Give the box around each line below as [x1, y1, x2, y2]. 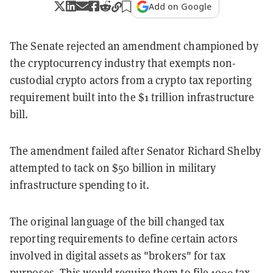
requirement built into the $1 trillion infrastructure [10, 90, 255, 104]
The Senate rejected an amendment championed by [10, 38, 258, 53]
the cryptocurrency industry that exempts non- [10, 55, 236, 70]
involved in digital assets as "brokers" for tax [10, 248, 225, 263]
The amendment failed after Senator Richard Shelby [10, 143, 261, 158]
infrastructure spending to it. [10, 177, 150, 192]
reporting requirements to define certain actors [10, 231, 238, 246]
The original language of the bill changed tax [10, 214, 225, 229]
